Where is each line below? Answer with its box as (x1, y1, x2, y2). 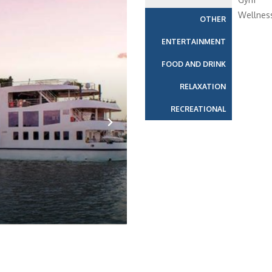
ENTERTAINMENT (161, 37, 226, 46)
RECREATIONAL (170, 104, 226, 114)
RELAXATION (179, 82, 226, 91)
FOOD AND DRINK (161, 59, 226, 69)
